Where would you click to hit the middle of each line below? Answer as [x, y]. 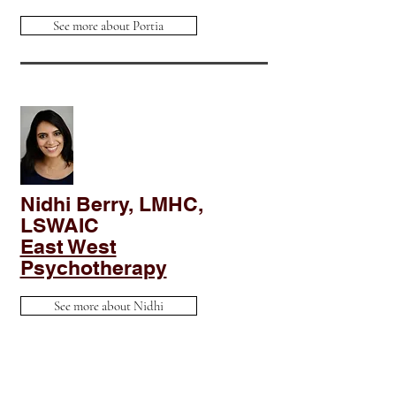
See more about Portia [108, 26]
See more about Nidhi [108, 306]
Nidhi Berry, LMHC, [111, 204]
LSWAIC [59, 225]
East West [68, 246]
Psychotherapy [93, 267]
